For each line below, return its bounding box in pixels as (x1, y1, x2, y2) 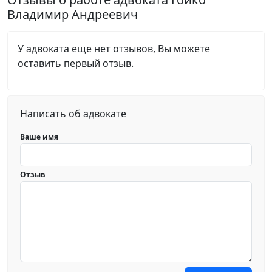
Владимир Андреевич (7, 6, 138, 22)
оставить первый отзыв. (18, 56, 134, 70)
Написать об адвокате (20, 107, 126, 120)
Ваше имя (20, 132, 58, 142)
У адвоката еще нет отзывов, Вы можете (18, 42, 210, 55)
